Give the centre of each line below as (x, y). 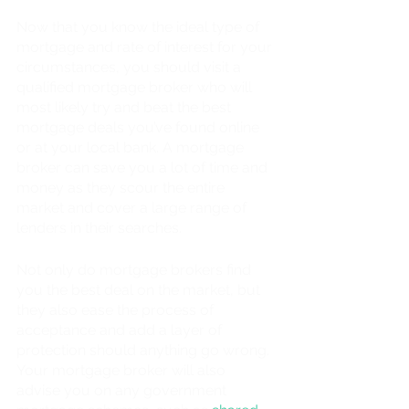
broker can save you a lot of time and (144, 167)
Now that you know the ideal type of (140, 26)
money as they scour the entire (122, 187)
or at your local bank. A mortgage (132, 147)
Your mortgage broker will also (123, 370)
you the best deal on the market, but (140, 289)
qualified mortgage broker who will (136, 87)
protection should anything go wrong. (145, 350)
